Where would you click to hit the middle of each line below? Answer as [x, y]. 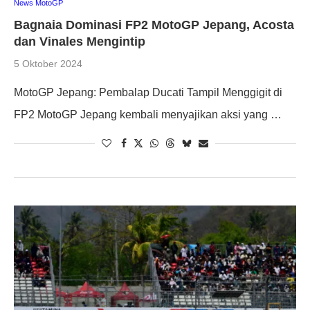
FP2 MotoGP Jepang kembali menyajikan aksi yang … [148, 114]
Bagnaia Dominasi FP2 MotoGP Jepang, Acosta [154, 25]
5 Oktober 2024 [48, 63]
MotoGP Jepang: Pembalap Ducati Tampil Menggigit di [148, 92]
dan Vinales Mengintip [80, 41]
